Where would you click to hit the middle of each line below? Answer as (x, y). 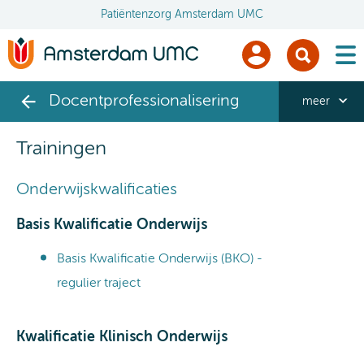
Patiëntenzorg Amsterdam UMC (182, 15)
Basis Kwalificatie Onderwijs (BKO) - (160, 259)
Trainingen (61, 148)
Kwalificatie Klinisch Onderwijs (122, 337)
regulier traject (99, 283)
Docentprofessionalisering (144, 101)
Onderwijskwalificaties (97, 190)
